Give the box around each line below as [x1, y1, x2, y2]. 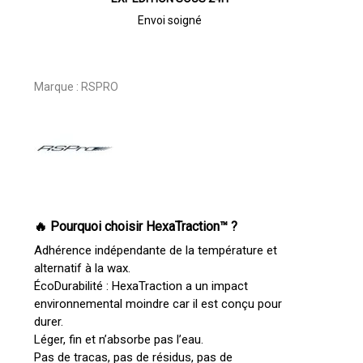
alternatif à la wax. [33, 261, 130, 276]
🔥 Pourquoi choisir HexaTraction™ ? [33, 219, 237, 235]
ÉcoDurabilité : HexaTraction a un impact [33, 279, 248, 294]
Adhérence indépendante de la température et [33, 243, 277, 258]
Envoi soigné [137, 14, 202, 28]
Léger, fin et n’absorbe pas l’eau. [33, 332, 203, 348]
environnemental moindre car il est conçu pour [33, 297, 282, 312]
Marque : [33, 80, 81, 94]
